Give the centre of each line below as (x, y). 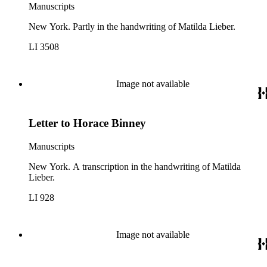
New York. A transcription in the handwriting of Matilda (135, 167)
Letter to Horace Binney (87, 123)
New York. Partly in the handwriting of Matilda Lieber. (132, 26)
